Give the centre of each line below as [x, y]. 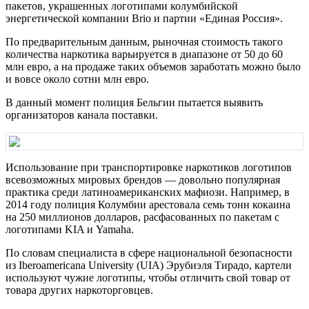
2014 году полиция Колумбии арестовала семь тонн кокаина [148, 204]
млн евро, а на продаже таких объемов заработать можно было [153, 66]
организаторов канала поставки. [82, 114]
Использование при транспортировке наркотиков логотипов [149, 167]
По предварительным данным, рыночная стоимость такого [144, 41]
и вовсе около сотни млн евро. [77, 79]
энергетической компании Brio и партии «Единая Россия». [144, 18]
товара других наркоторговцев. [79, 290]
